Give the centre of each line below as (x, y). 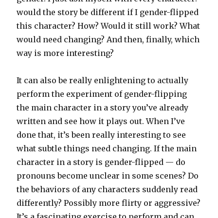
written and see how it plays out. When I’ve (101, 121)
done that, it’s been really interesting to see (101, 135)
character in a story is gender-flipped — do (101, 162)
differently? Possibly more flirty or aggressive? (109, 203)
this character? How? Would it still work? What (109, 26)
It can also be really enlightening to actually (103, 81)
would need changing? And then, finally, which (108, 40)
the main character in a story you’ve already (103, 108)
